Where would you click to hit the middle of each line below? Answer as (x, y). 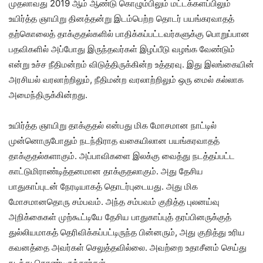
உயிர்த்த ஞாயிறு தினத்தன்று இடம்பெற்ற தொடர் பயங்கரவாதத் (122, 19)
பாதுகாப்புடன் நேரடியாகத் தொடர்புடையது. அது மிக (103, 187)
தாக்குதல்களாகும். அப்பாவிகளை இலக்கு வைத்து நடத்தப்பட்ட (122, 156)
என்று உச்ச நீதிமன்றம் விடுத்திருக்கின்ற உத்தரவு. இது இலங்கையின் (131, 65)
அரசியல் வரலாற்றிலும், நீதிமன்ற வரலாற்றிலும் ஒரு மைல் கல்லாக (126, 80)
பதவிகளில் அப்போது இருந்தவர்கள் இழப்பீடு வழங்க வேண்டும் (122, 49)
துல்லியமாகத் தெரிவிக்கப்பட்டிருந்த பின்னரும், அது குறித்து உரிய (127, 232)
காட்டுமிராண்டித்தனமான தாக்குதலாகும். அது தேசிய (106, 171)
